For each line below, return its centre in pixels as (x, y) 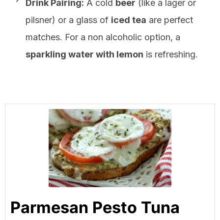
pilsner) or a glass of (68, 20)
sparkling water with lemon (84, 54)
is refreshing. (171, 54)
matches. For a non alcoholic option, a (103, 37)
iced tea (129, 20)
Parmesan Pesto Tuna (95, 207)
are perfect (170, 20)
